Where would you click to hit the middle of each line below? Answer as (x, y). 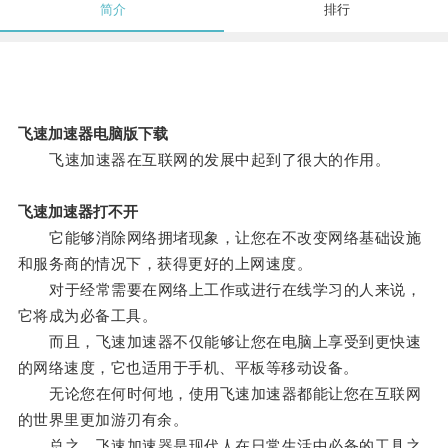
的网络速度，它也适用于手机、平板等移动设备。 (188, 368)
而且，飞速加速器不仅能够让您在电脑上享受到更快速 (219, 342)
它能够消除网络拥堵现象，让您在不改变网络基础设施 (219, 238)
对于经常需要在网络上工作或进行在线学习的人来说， (219, 290)
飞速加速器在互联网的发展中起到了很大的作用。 (204, 160)
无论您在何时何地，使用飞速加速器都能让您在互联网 (219, 394)
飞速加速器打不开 (77, 212)
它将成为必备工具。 (87, 316)
